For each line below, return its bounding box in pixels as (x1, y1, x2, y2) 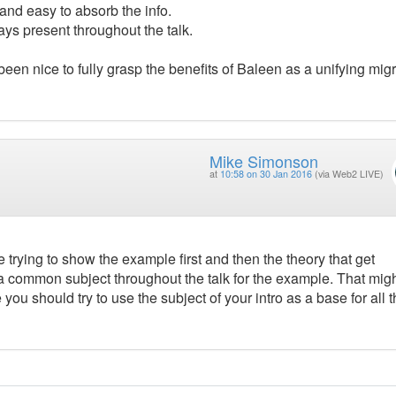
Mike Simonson (209, 149, 318, 173)
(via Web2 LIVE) (314, 167, 384, 181)
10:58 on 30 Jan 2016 (219, 167, 312, 181)
